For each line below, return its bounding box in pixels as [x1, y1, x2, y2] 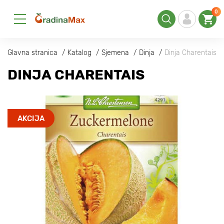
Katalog [67, 48, 91, 57]
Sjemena [101, 48, 129, 57]
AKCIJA [17, 113, 44, 123]
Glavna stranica [7, 48, 57, 57]
